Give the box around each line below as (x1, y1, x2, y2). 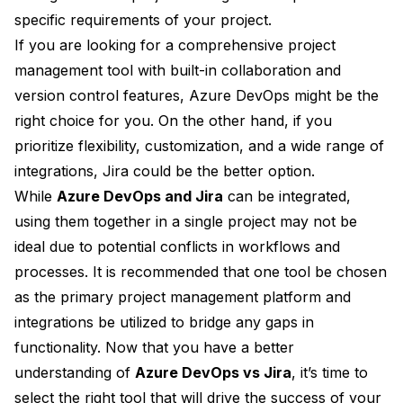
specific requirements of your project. (14, 11, 272, 30)
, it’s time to (291, 363, 368, 382)
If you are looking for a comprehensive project (14, 36, 336, 55)
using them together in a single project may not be (14, 212, 357, 231)
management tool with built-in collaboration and (14, 61, 341, 80)
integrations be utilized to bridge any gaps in (14, 313, 314, 332)
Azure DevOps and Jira (57, 187, 223, 206)
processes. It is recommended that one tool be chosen (14, 263, 387, 282)
